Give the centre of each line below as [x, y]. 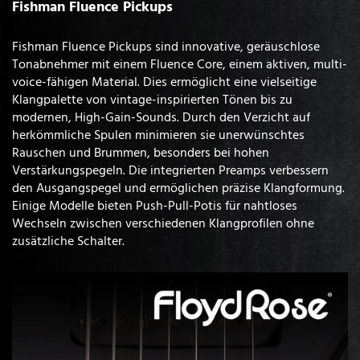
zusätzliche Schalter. [68, 241]
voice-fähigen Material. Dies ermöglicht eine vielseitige [164, 82]
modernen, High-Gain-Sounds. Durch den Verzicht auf [161, 117]
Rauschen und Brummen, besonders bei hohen [141, 152]
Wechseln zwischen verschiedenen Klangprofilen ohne [163, 223]
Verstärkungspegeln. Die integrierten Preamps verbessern [170, 170]
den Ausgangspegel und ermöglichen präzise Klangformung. [178, 188]
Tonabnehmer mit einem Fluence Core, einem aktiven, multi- [180, 64]
